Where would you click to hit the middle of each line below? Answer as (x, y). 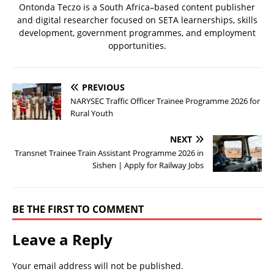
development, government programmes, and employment (137, 32)
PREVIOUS (103, 87)
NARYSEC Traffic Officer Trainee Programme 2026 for (165, 101)
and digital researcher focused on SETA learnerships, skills (137, 20)
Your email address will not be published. (98, 265)
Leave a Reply (62, 239)
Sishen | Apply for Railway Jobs (148, 165)
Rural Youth (92, 113)
